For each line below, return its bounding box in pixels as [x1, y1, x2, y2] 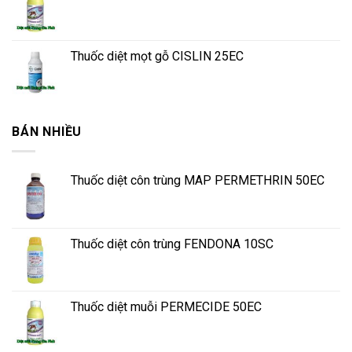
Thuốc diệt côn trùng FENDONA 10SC [71, 236, 273, 251]
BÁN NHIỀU [12, 124, 82, 140]
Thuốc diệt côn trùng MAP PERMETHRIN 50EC [71, 172, 324, 188]
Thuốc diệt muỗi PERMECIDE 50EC [71, 299, 262, 314]
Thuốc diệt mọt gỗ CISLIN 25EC [71, 49, 244, 64]
